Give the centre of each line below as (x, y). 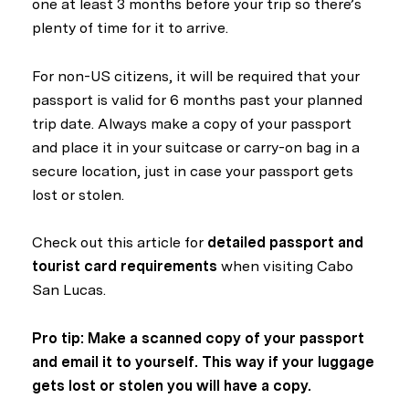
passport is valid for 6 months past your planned (197, 100)
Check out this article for (120, 243)
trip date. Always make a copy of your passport (192, 123)
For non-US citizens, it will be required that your (196, 76)
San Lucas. (69, 290)
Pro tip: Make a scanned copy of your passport (198, 338)
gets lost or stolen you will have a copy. (172, 385)
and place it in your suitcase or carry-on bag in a (196, 147)
